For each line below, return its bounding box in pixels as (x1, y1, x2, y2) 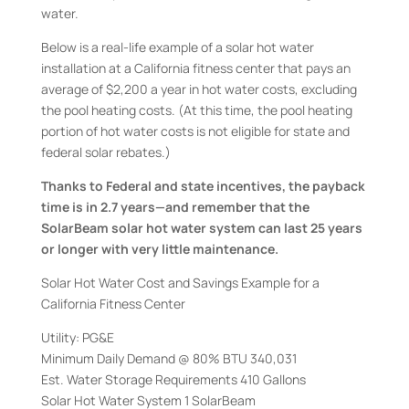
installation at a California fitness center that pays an (40, 59, 351, 77)
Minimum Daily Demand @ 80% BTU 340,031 (40, 350, 297, 367)
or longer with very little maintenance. (40, 240, 278, 257)
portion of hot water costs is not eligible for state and (40, 122, 350, 140)
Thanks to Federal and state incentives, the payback (40, 177, 365, 194)
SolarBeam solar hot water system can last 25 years (40, 219, 362, 236)
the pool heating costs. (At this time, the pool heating (40, 101, 352, 119)
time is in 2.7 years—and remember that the (40, 198, 309, 215)
